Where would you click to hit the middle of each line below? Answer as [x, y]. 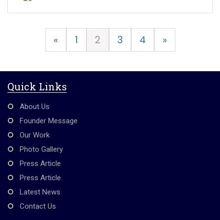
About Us [35, 106]
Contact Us [38, 206]
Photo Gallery [41, 149]
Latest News [40, 192]
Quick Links [37, 86]
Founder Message [49, 121]
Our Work [35, 135]
